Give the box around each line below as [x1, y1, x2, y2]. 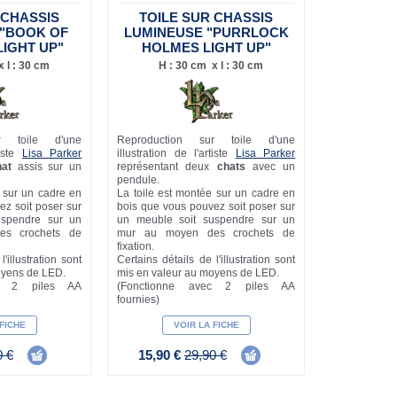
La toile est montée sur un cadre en [117, 187, 296, 200]
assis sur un [11, 160, 82, 174]
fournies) [117, 293, 160, 307]
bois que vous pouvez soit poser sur [117, 200, 296, 214]
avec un [245, 160, 296, 174]
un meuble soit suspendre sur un [117, 214, 296, 227]
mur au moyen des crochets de [117, 227, 296, 240]
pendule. [117, 174, 160, 187]
